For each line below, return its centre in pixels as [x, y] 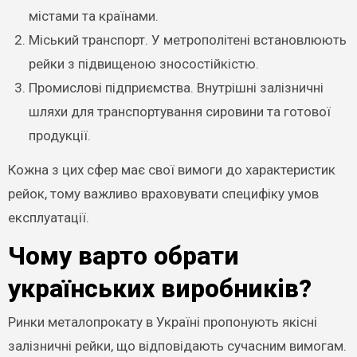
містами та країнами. [93, 16]
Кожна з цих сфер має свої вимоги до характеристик [171, 169]
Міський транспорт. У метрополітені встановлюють [187, 39]
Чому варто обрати [123, 255]
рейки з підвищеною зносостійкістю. [143, 63]
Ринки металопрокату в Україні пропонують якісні [162, 322]
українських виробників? [159, 288]
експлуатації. [48, 217]
